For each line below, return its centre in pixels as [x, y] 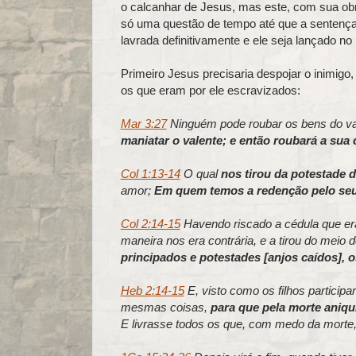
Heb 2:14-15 [152, 290]
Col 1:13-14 [150, 173]
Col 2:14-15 [150, 223]
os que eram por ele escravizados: [210, 90]
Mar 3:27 [143, 123]
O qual [200, 173]
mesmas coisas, [165, 307]
